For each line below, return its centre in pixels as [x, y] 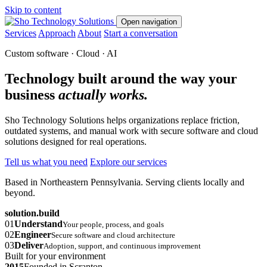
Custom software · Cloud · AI [61, 53]
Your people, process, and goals [113, 224]
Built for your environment [55, 256]
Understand [38, 223]
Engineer [33, 234]
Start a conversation [141, 33]
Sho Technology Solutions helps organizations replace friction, [122, 120]
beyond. [20, 193]
